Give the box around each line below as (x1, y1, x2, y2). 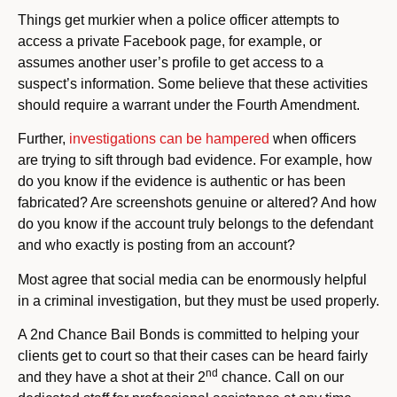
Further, (18, 131, 69, 147)
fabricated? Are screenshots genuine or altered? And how (18, 195, 377, 211)
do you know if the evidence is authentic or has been (18, 174, 346, 190)
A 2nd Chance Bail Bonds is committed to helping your (18, 327, 359, 343)
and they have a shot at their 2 (18, 370, 206, 385)
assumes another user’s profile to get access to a (18, 54, 323, 70)
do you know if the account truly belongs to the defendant (18, 216, 373, 232)
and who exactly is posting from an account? (18, 237, 295, 253)
